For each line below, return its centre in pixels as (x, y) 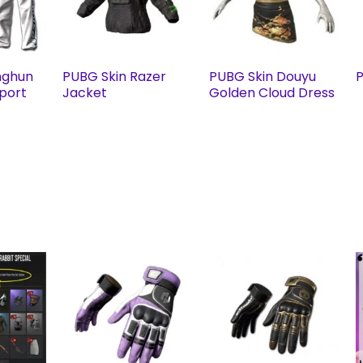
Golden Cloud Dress (272, 93)
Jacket (85, 93)
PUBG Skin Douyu (263, 77)
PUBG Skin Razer (114, 77)
